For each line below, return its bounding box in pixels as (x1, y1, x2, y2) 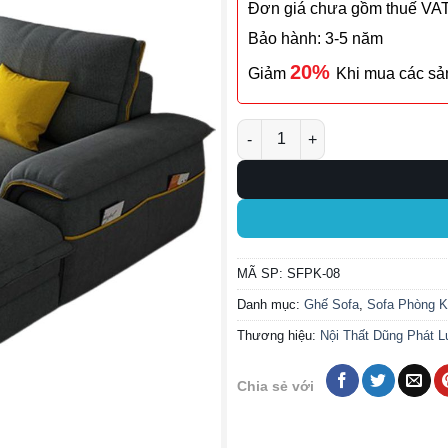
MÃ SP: (237, 266, 287, 282)
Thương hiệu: (237, 328, 320, 344)
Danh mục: (237, 297, 304, 313)
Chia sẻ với (237, 378, 314, 394)
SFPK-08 (287, 266, 340, 282)
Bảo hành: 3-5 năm (248, 30, 383, 48)
